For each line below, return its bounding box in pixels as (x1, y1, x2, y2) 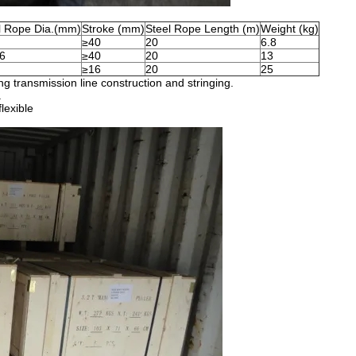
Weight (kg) (261, 22, 319, 35)
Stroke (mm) (82, 22, 145, 35)
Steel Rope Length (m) (145, 22, 260, 35)
